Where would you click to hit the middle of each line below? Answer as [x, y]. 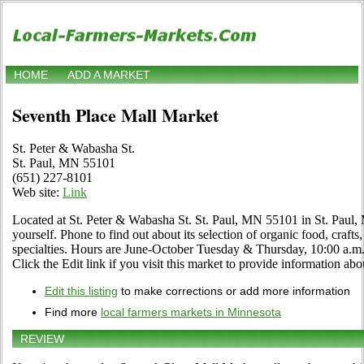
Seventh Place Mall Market [115, 115]
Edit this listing [81, 291]
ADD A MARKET [109, 75]
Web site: [37, 193]
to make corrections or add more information [234, 291]
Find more [73, 312]
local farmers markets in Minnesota [191, 312]
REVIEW [42, 339]
